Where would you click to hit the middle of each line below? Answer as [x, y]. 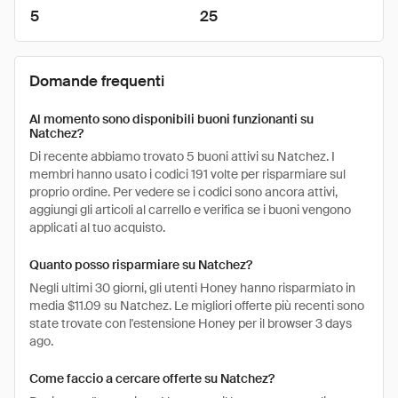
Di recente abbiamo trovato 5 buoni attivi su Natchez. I [182, 156]
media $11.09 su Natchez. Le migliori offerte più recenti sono [197, 306]
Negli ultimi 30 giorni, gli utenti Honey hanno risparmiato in [192, 288]
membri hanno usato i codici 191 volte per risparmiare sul [187, 174]
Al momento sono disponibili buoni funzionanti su [171, 119]
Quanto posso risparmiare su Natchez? [141, 265]
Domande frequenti [97, 81]
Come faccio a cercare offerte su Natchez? [152, 378]
